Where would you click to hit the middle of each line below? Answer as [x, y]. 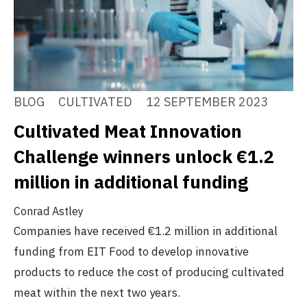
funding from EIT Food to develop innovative [131, 252]
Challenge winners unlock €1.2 [144, 157]
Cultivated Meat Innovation [128, 131]
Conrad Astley [49, 211]
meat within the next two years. [97, 293]
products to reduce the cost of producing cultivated [149, 272]
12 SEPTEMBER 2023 [207, 102]
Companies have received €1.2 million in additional [146, 231]
